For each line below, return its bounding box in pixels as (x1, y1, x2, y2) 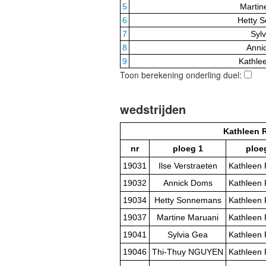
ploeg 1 (172, 144, 203, 154)
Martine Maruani (157, 213, 218, 223)
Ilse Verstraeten (158, 161, 217, 171)
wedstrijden (120, 100, 186, 118)
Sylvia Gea (167, 230, 208, 240)
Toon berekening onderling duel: (120, 69, 244, 81)
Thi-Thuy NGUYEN (152, 247, 223, 257)
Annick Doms (163, 178, 213, 188)
